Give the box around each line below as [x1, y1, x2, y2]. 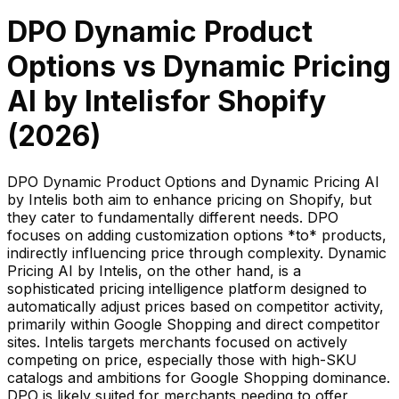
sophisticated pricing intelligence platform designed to [7, 279, 367, 297]
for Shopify [170, 84, 326, 119]
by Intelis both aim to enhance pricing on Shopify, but [7, 190, 371, 208]
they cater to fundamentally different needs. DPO [7, 208, 338, 226]
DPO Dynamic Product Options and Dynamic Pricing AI [7, 172, 379, 191]
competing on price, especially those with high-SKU [7, 350, 357, 369]
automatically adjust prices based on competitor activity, [7, 297, 384, 315]
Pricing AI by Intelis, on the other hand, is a [7, 261, 301, 280]
